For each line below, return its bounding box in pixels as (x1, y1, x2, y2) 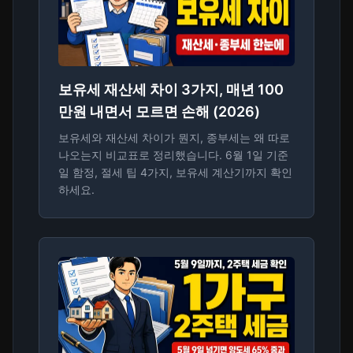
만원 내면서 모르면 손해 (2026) (58, 103, 260, 121)
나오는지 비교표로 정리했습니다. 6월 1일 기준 (58, 148, 288, 162)
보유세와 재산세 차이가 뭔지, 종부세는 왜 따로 (58, 131, 290, 145)
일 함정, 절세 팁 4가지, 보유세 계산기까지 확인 (58, 165, 292, 180)
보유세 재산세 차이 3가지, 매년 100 (58, 81, 284, 98)
